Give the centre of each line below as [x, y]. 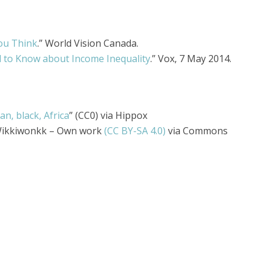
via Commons [197, 131]
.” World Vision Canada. [88, 43]
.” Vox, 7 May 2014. [191, 59]
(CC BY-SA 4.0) [135, 131]
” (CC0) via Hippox [108, 116]
